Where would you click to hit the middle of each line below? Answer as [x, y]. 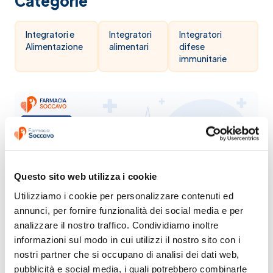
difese [192, 46]
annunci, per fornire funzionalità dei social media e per [129, 210]
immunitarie [203, 58]
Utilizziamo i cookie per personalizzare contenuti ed [124, 196]
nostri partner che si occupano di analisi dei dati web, [127, 254]
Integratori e [50, 34]
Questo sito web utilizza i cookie [86, 176]
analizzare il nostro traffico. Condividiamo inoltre [116, 225]
